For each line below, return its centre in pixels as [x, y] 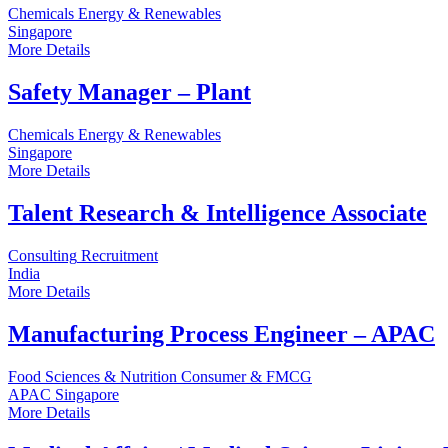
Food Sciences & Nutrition [92, 376]
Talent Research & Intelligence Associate [217, 213]
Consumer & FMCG [246, 376]
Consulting [42, 256]
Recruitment [119, 256]
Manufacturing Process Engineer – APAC [221, 333]
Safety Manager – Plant [129, 92]
